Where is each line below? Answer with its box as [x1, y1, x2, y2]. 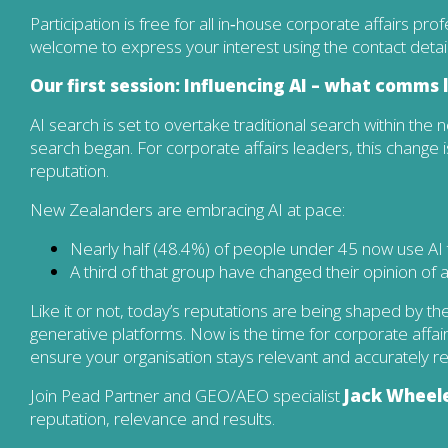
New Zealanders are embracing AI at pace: [30, 198, 345, 222]
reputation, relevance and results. [30, 407, 275, 431]
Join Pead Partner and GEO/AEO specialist [30, 384, 344, 408]
